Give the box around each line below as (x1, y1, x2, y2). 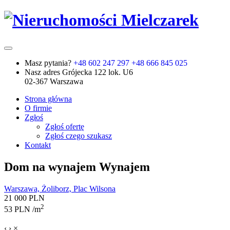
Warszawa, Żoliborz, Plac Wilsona (4, 184, 116, 193)
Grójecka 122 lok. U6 (62, 67, 133, 76)
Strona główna (25, 94, 72, 103)
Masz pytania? (25, 58, 71, 67)
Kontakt (25, 140, 51, 149)
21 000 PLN (4, 193, 45, 202)
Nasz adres (25, 67, 60, 76)
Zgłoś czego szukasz (45, 131, 112, 140)
